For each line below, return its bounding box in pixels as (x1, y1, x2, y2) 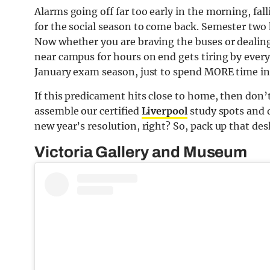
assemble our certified (34, 105, 142, 118)
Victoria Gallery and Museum (34, 143, 248, 161)
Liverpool (141, 105, 187, 118)
